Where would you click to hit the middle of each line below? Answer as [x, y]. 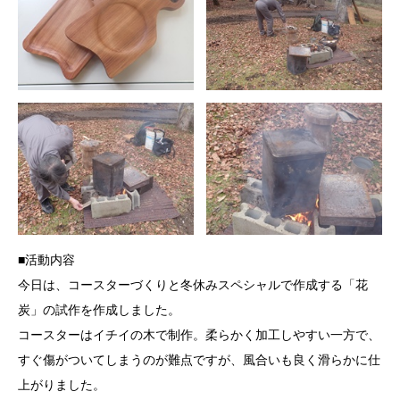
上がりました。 [62, 385]
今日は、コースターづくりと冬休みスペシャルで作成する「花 [193, 285]
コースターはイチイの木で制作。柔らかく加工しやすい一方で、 [199, 335]
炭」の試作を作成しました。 [99, 310]
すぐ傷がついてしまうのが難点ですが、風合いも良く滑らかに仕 [199, 360]
